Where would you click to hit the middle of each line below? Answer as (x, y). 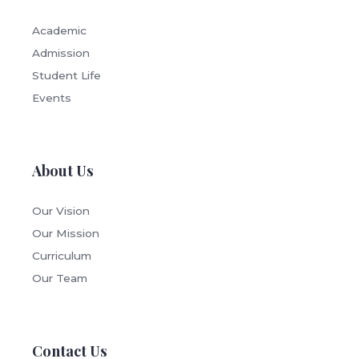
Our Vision (61, 211)
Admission (61, 53)
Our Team (60, 278)
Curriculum (62, 256)
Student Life (67, 76)
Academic (59, 31)
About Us (63, 171)
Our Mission (66, 234)
